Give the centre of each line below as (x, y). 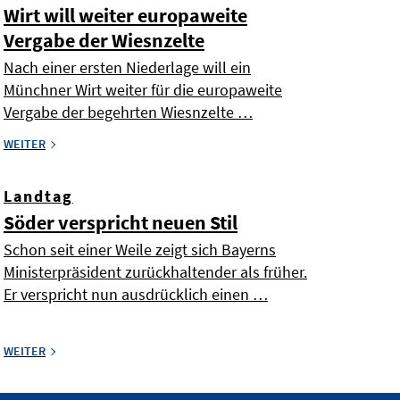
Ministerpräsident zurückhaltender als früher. (155, 272)
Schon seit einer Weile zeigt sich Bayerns (140, 250)
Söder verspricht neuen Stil (121, 223)
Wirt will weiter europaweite (125, 16)
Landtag (38, 196)
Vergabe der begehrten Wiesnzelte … (128, 112)
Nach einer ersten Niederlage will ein (127, 68)
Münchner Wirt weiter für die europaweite (143, 90)
